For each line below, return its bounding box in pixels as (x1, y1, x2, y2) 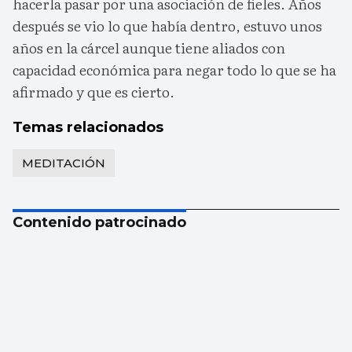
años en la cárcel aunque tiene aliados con (13, 37, 285, 59)
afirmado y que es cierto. (13, 81, 174, 103)
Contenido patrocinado (13, 214, 186, 232)
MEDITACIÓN (22, 156, 105, 171)
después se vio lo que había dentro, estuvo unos (13, 15, 322, 37)
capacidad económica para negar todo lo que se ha (13, 59, 336, 81)
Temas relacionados (13, 119, 163, 137)
